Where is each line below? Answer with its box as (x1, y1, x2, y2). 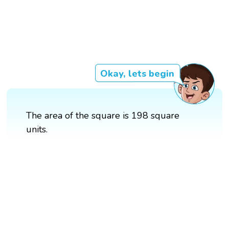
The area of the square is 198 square (26, 109, 180, 122)
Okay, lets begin (100, 67, 174, 80)
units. (26, 123, 48, 136)
